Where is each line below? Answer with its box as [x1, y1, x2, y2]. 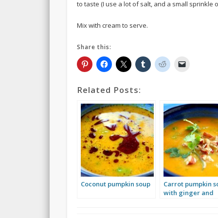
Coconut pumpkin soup [81, 180, 151, 189]
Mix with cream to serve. [77, 20, 148, 30]
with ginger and [163, 188, 214, 198]
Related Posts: [77, 84, 142, 95]
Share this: [77, 42, 112, 51]
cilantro [163, 197, 188, 206]
